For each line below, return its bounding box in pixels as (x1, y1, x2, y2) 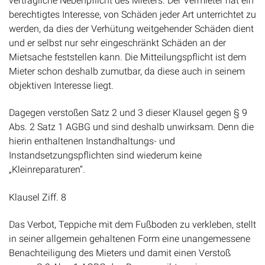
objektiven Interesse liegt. (9, 79, 114, 91)
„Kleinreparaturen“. (9, 164, 85, 176)
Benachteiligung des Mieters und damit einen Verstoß (9, 247, 231, 258)
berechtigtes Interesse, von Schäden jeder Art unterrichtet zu (9, 8, 256, 20)
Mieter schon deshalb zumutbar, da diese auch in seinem (9, 65, 245, 77)
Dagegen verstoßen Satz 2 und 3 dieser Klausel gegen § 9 (9, 107, 247, 119)
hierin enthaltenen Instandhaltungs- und (9, 135, 175, 147)
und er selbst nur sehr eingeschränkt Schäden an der (9, 37, 226, 49)
